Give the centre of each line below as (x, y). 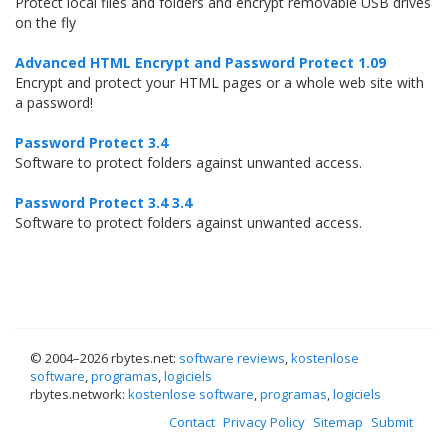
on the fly (45, 22)
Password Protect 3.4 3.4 (103, 202)
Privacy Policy (264, 422)
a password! (54, 102)
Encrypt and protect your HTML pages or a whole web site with (219, 82)
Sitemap (338, 422)
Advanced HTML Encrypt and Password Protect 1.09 (200, 62)
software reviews (232, 358)
